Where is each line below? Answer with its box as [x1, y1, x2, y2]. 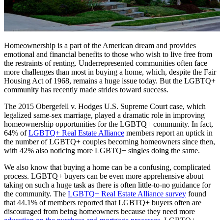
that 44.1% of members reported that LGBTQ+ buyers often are [4, 198, 201, 207]
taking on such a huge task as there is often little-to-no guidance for [4, 180, 211, 189]
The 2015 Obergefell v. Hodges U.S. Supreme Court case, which [4, 102, 206, 110]
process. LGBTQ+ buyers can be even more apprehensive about [4, 171, 203, 180]
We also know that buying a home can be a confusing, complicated [4, 163, 211, 171]
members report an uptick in [124, 128, 213, 137]
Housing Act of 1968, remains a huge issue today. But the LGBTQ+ [4, 76, 216, 85]
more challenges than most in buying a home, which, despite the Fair [4, 67, 216, 76]
